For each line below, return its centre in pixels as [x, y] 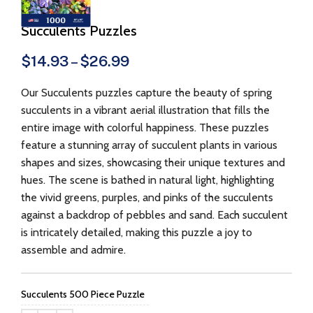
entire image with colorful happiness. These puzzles [145, 128]
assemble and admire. [73, 250]
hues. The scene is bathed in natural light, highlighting [147, 180]
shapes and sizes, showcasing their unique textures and [153, 162]
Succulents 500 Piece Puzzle [83, 294]
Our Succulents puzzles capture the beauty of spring [146, 93]
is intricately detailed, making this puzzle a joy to [137, 232]
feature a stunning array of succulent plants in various [149, 145]
